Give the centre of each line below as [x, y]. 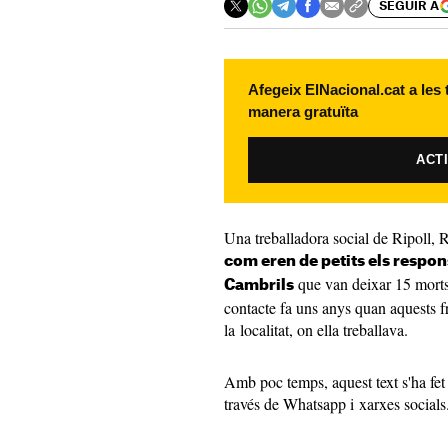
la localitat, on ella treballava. [318, 329]
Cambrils [259, 285]
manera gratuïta [303, 111]
